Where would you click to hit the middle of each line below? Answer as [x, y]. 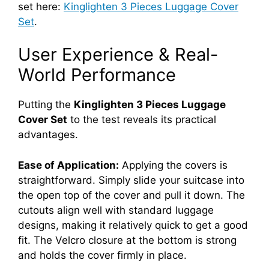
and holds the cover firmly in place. [102, 255]
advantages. [48, 135]
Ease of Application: [68, 165]
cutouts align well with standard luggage [116, 210]
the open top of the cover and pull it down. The [131, 195]
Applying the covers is [173, 165]
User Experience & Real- [118, 55]
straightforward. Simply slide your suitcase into [131, 180]
